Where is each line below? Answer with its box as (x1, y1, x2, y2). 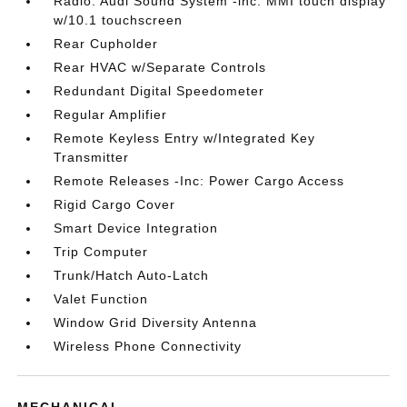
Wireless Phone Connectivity (54, 338, 243, 353)
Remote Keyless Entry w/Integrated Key (54, 130, 316, 145)
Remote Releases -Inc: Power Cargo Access (54, 173, 345, 188)
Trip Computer (54, 243, 149, 259)
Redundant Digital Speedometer (54, 83, 265, 98)
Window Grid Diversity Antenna (54, 314, 258, 330)
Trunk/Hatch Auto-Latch (54, 267, 210, 283)
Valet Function (54, 291, 149, 306)
